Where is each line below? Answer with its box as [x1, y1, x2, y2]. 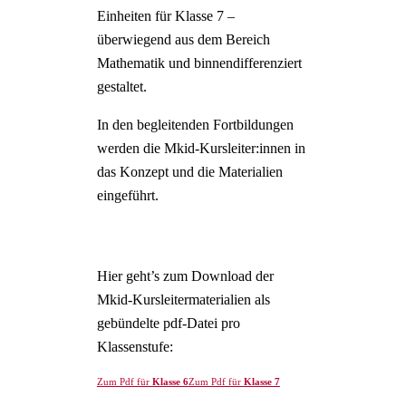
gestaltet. [96, 78, 147, 96]
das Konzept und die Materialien [96, 163, 283, 181]
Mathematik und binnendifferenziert [96, 54, 302, 72]
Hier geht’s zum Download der [96, 267, 274, 285]
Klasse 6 [151, 376, 188, 388]
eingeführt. [96, 187, 159, 205]
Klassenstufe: [96, 338, 173, 356]
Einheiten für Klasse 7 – [96, 7, 235, 25]
